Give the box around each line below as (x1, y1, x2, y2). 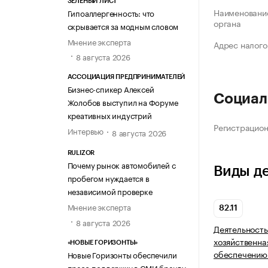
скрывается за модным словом (67, 19, 179, 32)
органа (214, 16, 241, 30)
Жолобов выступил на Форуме (67, 96, 178, 108)
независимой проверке (67, 185, 153, 197)
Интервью (67, 124, 103, 137)
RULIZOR (67, 150, 95, 157)
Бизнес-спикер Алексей (67, 83, 154, 95)
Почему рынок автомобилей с (67, 159, 176, 171)
